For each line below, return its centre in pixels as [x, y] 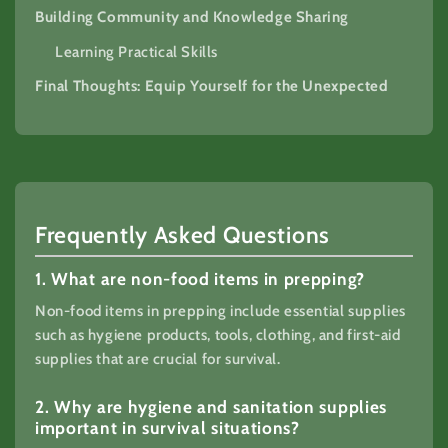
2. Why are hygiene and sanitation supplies [211, 407]
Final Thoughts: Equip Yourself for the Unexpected [212, 86]
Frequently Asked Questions [182, 235]
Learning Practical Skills [136, 51]
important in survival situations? [167, 428]
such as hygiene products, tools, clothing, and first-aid [218, 335]
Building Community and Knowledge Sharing [192, 17]
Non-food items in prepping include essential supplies [220, 311]
